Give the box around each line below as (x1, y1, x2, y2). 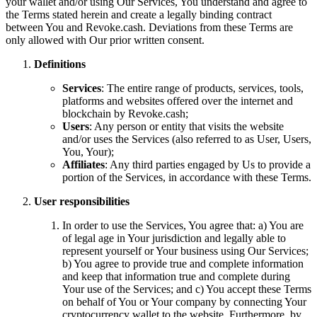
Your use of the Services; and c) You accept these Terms (62, 282, 311, 295)
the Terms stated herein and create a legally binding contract (6, 8, 272, 21)
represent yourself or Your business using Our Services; (62, 244, 309, 257)
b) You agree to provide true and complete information (62, 257, 304, 270)
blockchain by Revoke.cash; (62, 107, 188, 120)
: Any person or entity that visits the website (89, 120, 284, 132)
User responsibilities (34, 195, 129, 207)
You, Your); (62, 145, 114, 158)
